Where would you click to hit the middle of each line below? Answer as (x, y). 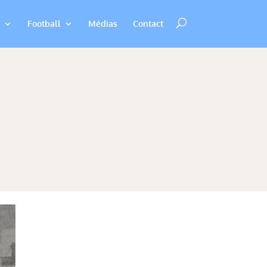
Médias (103, 24)
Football (44, 24)
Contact (148, 24)
